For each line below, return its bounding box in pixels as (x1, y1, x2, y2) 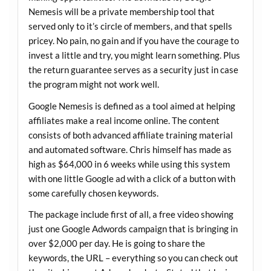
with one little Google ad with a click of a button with (28, 172, 235, 184)
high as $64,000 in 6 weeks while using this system (28, 158, 230, 169)
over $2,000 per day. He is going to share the (28, 237, 205, 249)
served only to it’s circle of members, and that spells (28, 21, 232, 32)
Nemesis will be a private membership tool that (28, 6, 215, 18)
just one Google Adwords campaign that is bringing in (28, 223, 238, 234)
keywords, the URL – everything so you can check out (28, 252, 238, 263)
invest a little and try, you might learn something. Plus (28, 50, 240, 61)
